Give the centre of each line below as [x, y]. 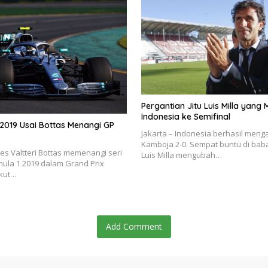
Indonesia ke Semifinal [186, 116]
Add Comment [134, 227]
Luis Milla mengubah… [182, 155]
